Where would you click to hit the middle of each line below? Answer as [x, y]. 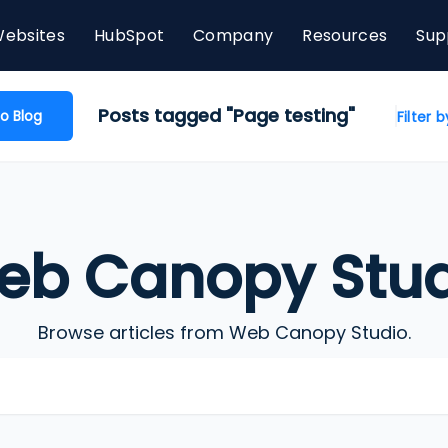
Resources [345, 35]
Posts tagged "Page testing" [226, 115]
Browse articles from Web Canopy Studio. [224, 332]
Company [233, 35]
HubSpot [129, 35]
